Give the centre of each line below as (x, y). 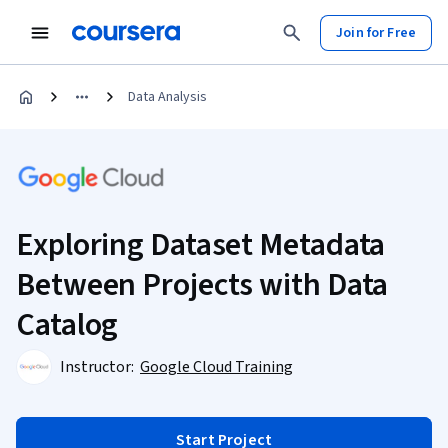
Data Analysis (167, 97)
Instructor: (98, 367)
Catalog (67, 325)
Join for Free (376, 32)
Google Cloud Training (216, 367)
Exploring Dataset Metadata (201, 245)
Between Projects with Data (202, 285)
